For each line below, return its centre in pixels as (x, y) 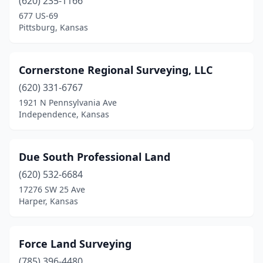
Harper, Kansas (48, 201)
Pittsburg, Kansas (53, 27)
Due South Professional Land (95, 157)
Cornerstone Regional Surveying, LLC (116, 70)
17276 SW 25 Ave (52, 189)
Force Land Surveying (75, 244)
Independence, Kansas (64, 114)
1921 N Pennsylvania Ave (68, 102)
